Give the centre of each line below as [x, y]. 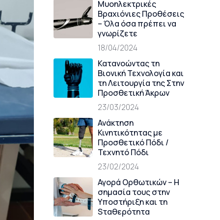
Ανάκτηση [115, 123]
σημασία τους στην [134, 192]
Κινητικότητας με [130, 133]
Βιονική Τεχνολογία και [140, 73]
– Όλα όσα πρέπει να [137, 24]
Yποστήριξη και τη [132, 202]
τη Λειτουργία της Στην [141, 83]
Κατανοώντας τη [128, 63]
